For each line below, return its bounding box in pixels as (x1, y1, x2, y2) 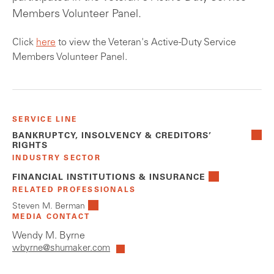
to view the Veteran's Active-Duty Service (56, 38, 236, 48)
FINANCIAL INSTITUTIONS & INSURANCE (12, 174, 206, 183)
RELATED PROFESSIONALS (12, 187, 136, 194)
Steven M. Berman (12, 202, 85, 212)
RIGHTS (12, 142, 48, 151)
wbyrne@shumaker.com (12, 244, 110, 254)
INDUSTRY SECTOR (12, 155, 101, 163)
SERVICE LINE (12, 116, 77, 124)
